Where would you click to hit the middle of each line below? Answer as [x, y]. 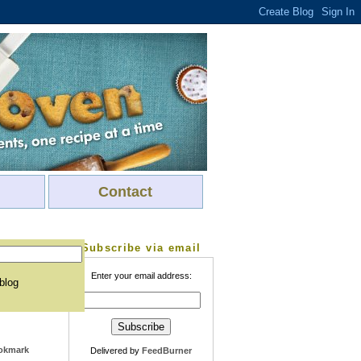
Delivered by [116, 350]
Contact [125, 192]
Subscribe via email [141, 248]
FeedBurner [167, 350]
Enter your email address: [141, 276]
